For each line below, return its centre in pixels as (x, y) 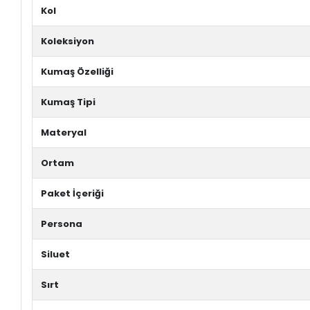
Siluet (56, 255)
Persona (62, 224)
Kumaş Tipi (69, 102)
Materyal (64, 133)
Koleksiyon (68, 42)
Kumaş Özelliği (77, 72)
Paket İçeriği (73, 194)
